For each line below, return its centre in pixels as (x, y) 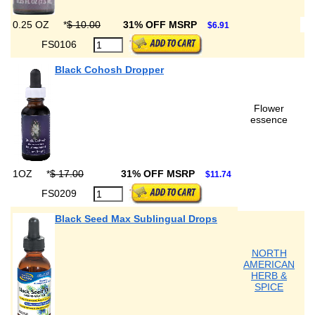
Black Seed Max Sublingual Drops (136, 219)
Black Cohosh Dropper (109, 70)
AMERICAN (269, 264)
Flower (269, 108)
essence (269, 120)
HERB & (269, 276)
